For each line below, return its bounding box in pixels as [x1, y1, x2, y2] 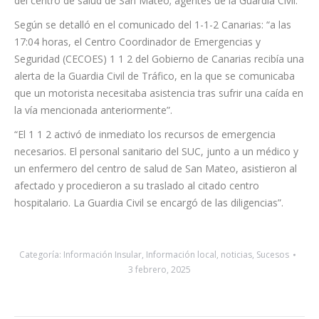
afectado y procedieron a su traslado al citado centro [14, 214, 259, 227]
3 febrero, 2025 [128, 298, 191, 310]
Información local [146, 283, 216, 296]
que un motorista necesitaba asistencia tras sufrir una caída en [14, 121, 303, 135]
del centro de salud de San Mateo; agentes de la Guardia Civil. [14, 28, 298, 42]
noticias [221, 283, 252, 296]
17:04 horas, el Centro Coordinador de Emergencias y [14, 70, 261, 83]
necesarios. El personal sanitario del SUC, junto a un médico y [14, 179, 298, 193]
